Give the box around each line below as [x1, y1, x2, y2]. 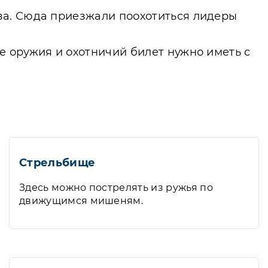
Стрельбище [19, 156, 96, 169]
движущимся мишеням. [19, 195, 144, 206]
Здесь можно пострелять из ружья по [19, 182, 213, 193]
